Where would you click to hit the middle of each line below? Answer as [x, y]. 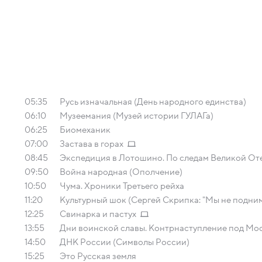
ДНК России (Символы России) [125, 242]
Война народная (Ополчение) [121, 172]
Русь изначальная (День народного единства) [153, 102]
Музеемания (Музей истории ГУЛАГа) [137, 116]
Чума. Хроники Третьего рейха [122, 186]
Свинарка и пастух [98, 214]
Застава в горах [92, 144]
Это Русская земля [98, 256]
